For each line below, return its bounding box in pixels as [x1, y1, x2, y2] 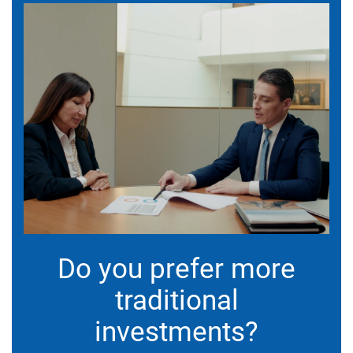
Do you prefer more [58, 252, 295, 285]
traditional [114, 284, 239, 317]
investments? [95, 315, 258, 348]
